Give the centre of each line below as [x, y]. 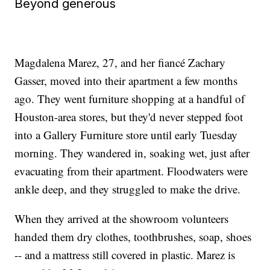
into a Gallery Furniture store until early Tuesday [126, 134]
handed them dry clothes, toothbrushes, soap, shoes [133, 236]
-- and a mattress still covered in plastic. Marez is [125, 254]
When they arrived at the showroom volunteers [122, 218]
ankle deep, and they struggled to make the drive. [128, 189]
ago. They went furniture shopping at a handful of [130, 98]
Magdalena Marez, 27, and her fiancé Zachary [120, 62]
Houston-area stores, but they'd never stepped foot [129, 116]
